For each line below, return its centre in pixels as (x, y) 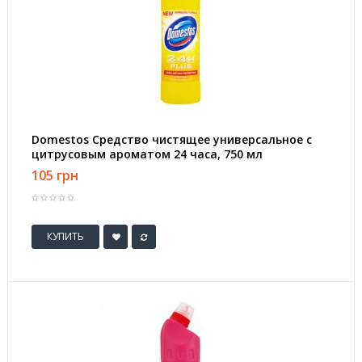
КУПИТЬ (65, 237)
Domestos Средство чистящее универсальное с (172, 139)
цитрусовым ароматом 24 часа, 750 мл (147, 154)
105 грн (55, 175)
